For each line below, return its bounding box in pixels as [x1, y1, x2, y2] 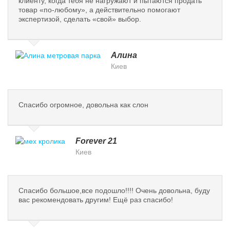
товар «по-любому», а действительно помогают [18, 6, 180, 14]
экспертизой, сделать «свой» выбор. [18, 15, 141, 24]
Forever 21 [75, 137, 117, 146]
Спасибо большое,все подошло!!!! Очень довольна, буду [18, 186, 210, 195]
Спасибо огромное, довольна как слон [18, 101, 148, 109]
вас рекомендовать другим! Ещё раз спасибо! [18, 196, 173, 204]
